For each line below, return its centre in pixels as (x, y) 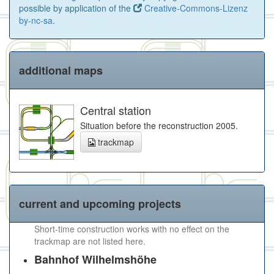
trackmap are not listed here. (90, 241)
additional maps (61, 70)
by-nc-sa (36, 20)
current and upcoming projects (100, 203)
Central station (116, 110)
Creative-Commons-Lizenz (195, 8)
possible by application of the (76, 8)
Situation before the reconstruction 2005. (159, 125)
